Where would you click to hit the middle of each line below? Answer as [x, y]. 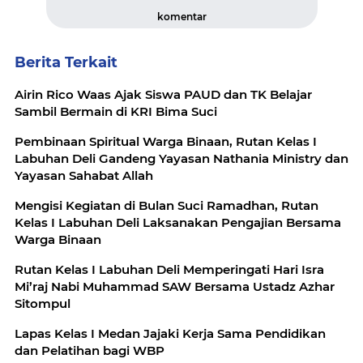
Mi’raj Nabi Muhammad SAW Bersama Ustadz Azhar [175, 287]
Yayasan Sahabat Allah [84, 176]
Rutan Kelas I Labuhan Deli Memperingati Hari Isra [169, 270]
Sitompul [43, 304]
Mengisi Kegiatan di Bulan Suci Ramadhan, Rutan [167, 206]
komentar [181, 17]
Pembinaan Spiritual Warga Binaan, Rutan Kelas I [166, 142]
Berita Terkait [66, 63]
